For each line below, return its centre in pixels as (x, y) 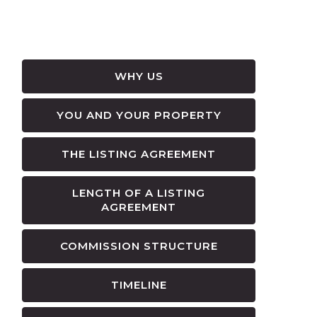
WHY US (139, 76)
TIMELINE (139, 284)
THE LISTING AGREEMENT (139, 154)
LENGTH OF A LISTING (139, 192)
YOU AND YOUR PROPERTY (139, 115)
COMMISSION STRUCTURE (139, 246)
